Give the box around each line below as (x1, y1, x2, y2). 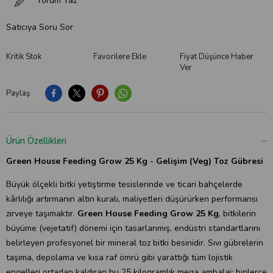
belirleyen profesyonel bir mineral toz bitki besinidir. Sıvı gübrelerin (6, 237, 263, 249)
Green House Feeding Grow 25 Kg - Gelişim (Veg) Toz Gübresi (6, 155, 263, 167)
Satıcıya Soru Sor (6, 21, 73, 33)
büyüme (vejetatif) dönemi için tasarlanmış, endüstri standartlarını (6, 222, 260, 234)
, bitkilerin (219, 208, 256, 219)
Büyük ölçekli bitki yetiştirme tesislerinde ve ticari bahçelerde (6, 179, 243, 190)
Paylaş (6, 88, 30, 99)
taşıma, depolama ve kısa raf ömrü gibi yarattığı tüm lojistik (6, 252, 233, 263)
